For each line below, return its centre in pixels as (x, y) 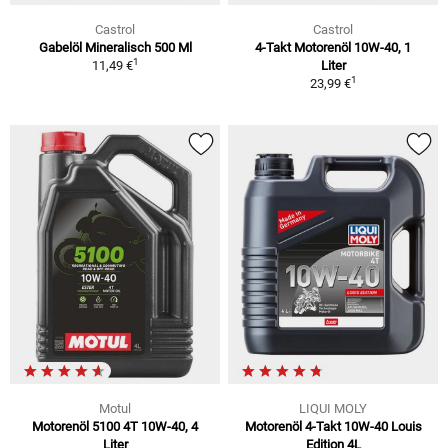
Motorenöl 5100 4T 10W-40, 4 (115, 426)
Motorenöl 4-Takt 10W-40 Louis (333, 426)
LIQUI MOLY (333, 408)
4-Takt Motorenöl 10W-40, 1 (333, 47)
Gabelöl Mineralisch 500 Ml (115, 47)
